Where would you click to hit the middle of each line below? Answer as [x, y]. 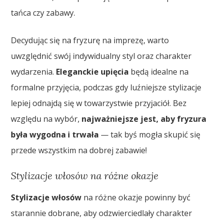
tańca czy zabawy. [43, 13]
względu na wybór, [46, 119]
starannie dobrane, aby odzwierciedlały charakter [102, 213]
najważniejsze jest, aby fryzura [144, 119]
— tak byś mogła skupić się [150, 135]
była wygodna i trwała [55, 135]
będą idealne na [159, 72]
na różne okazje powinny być [136, 198]
